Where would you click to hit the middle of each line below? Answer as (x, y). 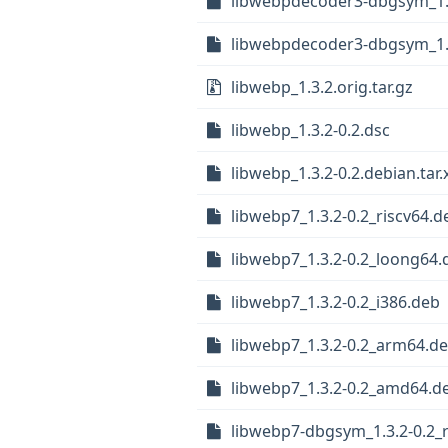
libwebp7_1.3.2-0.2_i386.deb (335, 302)
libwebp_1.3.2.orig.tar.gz (322, 87)
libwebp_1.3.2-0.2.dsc (310, 130)
